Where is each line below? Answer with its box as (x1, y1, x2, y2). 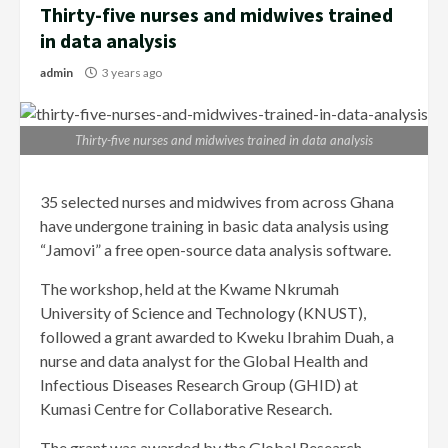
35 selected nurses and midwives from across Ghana (40, 192, 394, 212)
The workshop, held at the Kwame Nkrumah (40, 279, 339, 299)
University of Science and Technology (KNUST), (40, 303, 366, 323)
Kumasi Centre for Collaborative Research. (40, 399, 332, 419)
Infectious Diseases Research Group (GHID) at (40, 375, 358, 395)
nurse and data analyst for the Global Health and (40, 351, 368, 371)
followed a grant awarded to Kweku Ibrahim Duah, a (40, 327, 394, 347)
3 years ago (100, 65, 164, 81)
